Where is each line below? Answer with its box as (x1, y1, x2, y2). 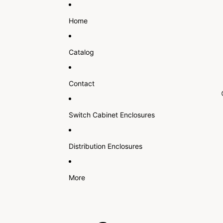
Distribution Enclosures (68, 141, 142, 150)
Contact (68, 79, 95, 88)
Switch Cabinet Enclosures (68, 110, 155, 119)
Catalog (68, 47, 94, 56)
